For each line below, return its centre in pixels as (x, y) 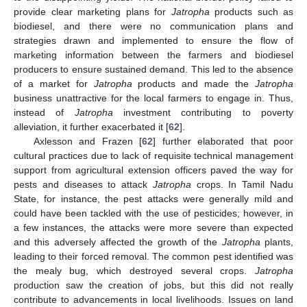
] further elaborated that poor (223, 141)
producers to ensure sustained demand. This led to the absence (153, 69)
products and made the (194, 83)
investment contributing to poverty (203, 112)
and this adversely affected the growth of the (118, 242)
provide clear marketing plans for (93, 11)
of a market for (54, 83)
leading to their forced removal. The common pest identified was (153, 256)
